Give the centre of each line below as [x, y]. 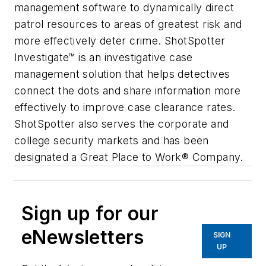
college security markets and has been [112, 140]
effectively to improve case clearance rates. [125, 107]
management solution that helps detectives [122, 74]
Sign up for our [90, 213]
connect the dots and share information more [128, 90]
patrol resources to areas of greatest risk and [128, 24]
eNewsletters [83, 237]
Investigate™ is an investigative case [104, 57]
